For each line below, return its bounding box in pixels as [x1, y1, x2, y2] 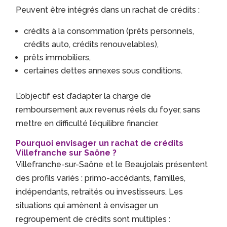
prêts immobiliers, [24, 53, 91, 63]
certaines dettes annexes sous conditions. [24, 66, 183, 76]
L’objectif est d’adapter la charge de [16, 91, 152, 101]
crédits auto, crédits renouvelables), [24, 40, 159, 50]
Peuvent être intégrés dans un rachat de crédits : [16, 5, 200, 15]
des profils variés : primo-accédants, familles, [16, 173, 186, 183]
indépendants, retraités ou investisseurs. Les [16, 187, 183, 197]
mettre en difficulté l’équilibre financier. [16, 119, 159, 129]
